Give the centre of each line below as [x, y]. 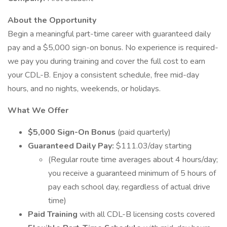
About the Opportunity [52, 20]
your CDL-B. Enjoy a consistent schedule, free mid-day [103, 75]
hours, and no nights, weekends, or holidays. [84, 89]
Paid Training [54, 214]
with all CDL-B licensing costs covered [147, 214]
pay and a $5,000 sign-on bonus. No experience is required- [113, 48]
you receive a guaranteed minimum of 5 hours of [132, 173]
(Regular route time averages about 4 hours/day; [133, 160]
